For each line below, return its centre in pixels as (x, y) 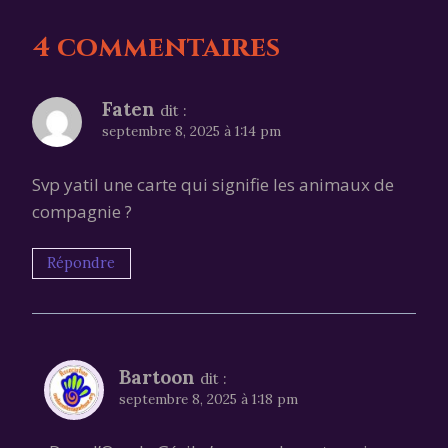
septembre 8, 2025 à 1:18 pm (208, 398)
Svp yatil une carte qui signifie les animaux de (213, 184)
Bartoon (157, 376)
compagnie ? (82, 211)
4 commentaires (156, 47)
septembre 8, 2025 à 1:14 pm (191, 130)
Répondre (81, 263)
